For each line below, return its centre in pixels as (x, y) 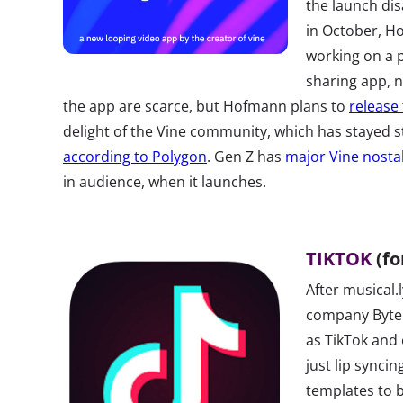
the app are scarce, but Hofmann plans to (206, 106)
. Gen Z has (246, 157)
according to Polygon (135, 157)
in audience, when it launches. (165, 182)
